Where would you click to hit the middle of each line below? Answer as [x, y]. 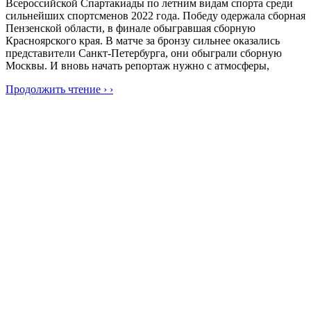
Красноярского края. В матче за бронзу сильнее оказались [143, 41]
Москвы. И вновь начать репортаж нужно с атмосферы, [137, 66]
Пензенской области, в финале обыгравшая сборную [131, 28]
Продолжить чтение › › [59, 90]
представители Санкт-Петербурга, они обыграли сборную [144, 53]
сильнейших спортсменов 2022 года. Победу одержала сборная [155, 16]
